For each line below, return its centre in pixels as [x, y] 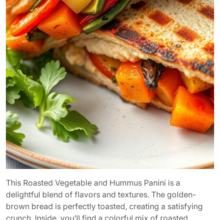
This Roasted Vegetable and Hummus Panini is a [93, 183]
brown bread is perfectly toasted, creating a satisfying [104, 206]
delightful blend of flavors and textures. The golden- [101, 195]
